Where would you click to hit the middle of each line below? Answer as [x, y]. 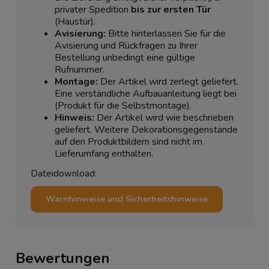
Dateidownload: [64, 174]
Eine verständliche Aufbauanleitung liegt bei [146, 94]
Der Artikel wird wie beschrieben [164, 118]
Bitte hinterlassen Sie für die [166, 34]
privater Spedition [93, 10]
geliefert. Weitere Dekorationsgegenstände [146, 130]
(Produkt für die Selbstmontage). [123, 106]
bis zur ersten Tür [171, 10]
